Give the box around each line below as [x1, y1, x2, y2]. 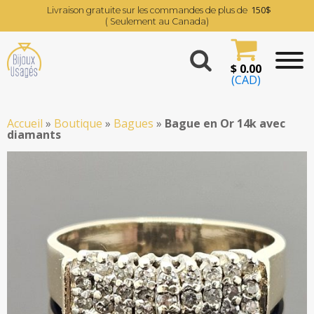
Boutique [54, 116, 102, 131]
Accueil [7, 116, 43, 131]
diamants [7, 127, 61, 142]
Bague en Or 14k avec [165, 116, 285, 131]
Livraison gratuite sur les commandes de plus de [46, 4, 247, 15]
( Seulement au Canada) [105, 15, 209, 27]
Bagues [114, 116, 153, 131]
